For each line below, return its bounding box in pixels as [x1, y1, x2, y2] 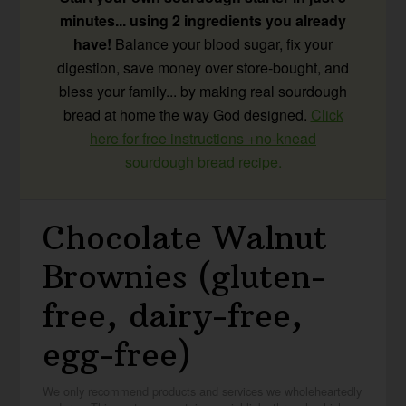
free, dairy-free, [43, 295, 304, 337]
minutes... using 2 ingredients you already [60, 10, 346, 32]
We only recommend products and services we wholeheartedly [43, 382, 362, 401]
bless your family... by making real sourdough [59, 81, 347, 102]
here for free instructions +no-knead [90, 128, 316, 150]
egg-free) [43, 334, 192, 376]
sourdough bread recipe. [124, 151, 282, 173]
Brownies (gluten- [43, 256, 327, 298]
